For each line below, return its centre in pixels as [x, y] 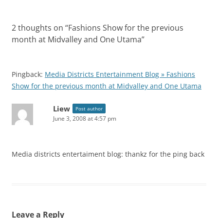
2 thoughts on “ [40, 28]
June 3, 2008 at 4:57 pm [85, 118]
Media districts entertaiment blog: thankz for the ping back [108, 154]
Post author [89, 109]
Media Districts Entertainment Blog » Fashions [120, 74]
